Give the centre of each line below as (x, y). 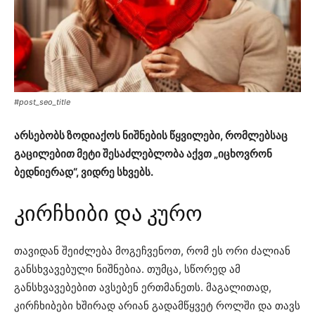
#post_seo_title (42, 102)
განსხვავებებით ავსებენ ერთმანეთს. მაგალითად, (143, 287)
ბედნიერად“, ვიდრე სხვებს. (84, 172)
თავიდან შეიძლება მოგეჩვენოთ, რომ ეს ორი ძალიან (152, 250)
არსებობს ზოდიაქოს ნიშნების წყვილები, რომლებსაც (151, 135)
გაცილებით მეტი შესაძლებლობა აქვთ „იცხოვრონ (143, 153)
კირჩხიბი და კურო (108, 213)
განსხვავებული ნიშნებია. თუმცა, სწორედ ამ (127, 269)
